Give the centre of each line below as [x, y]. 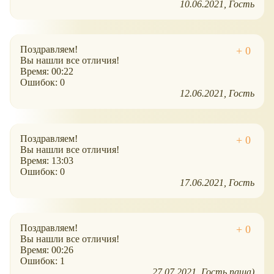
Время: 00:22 [47, 72]
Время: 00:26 [47, 250]
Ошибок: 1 [43, 261]
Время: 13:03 [47, 161]
